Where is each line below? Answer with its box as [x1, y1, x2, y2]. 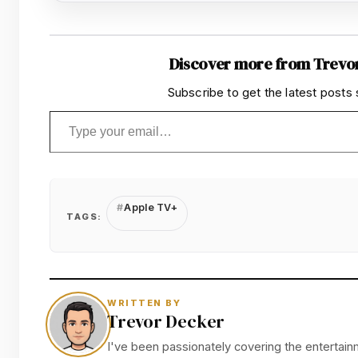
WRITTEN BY [107, 296, 181, 308]
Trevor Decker [107, 310, 225, 334]
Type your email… [49, 101, 99, 119]
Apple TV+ [121, 201, 178, 213]
